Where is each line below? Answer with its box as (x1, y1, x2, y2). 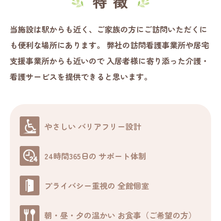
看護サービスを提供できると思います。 (10, 71, 152, 83)
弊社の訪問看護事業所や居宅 (107, 39, 209, 51)
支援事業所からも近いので (10, 55, 107, 67)
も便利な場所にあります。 (10, 39, 107, 51)
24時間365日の (44, 150, 99, 162)
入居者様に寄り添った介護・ (107, 55, 209, 67)
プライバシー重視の (44, 180, 118, 192)
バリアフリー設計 (78, 120, 142, 133)
